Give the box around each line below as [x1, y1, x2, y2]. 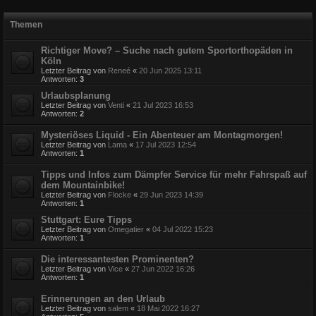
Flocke [108, 190, 131, 200]
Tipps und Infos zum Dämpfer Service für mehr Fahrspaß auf [41, 169, 307, 181]
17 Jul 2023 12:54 [135, 140, 196, 150]
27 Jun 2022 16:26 [131, 265, 195, 274]
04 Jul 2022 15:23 [152, 225, 213, 234]
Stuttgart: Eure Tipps [41, 214, 132, 226]
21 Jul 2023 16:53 [133, 101, 193, 110]
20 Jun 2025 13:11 [139, 66, 202, 75]
